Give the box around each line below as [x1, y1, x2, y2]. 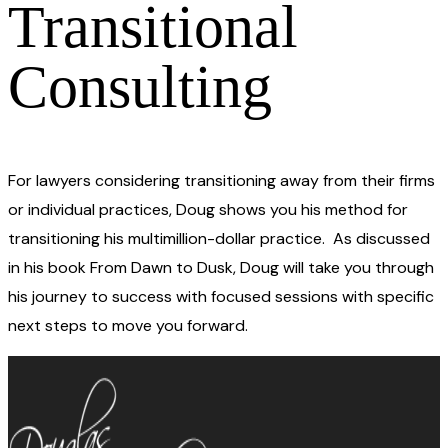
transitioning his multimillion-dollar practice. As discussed [8, 228, 430, 250]
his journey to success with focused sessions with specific [8, 286, 434, 308]
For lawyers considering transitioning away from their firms [8, 170, 435, 192]
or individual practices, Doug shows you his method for [8, 199, 408, 221]
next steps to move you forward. [8, 315, 248, 337]
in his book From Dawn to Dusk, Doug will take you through [8, 257, 434, 279]
